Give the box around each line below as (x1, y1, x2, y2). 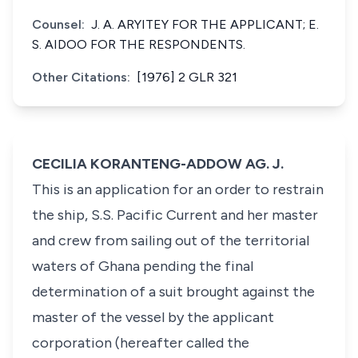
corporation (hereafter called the (32, 334, 249, 352)
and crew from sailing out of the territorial (32, 232, 309, 249)
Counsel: (32, 17, 85, 32)
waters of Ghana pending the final (32, 257, 253, 275)
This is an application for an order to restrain (32, 181, 324, 198)
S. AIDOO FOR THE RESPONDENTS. (32, 37, 245, 52)
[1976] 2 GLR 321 (137, 70, 237, 85)
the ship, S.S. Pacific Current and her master (32, 206, 318, 224)
